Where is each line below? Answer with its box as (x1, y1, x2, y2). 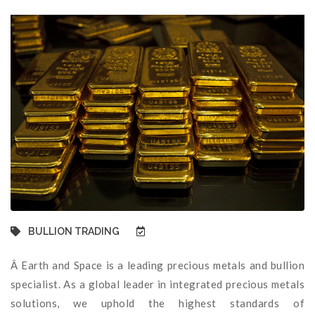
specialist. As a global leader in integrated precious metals (11, 277, 304, 290)
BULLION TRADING (26, 225, 120, 237)
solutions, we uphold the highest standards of (11, 296, 304, 309)
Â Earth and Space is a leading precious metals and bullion (11, 258, 304, 271)
